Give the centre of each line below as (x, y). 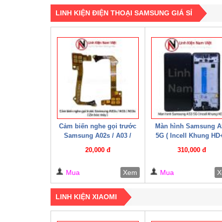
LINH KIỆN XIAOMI (86, 196)
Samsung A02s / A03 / (98, 135)
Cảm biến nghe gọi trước (98, 126)
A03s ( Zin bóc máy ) (98, 145)
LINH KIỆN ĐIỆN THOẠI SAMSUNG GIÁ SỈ (124, 13)
